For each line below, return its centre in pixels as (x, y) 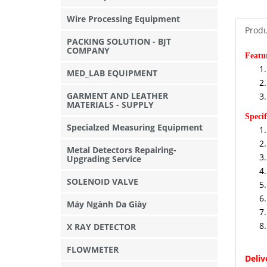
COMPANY (88, 50)
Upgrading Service (104, 159)
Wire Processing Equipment (123, 19)
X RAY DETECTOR (101, 227)
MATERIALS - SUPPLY (110, 105)
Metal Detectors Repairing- (122, 150)
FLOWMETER (93, 249)
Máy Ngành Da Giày (107, 204)
